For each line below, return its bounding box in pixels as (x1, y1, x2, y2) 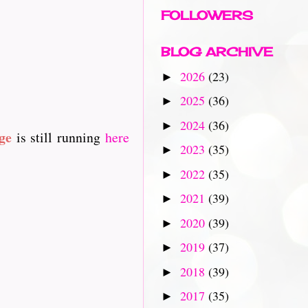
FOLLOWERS (161, 8, 253, 23)
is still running (11, 128, 106, 147)
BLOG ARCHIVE (161, 44, 273, 59)
